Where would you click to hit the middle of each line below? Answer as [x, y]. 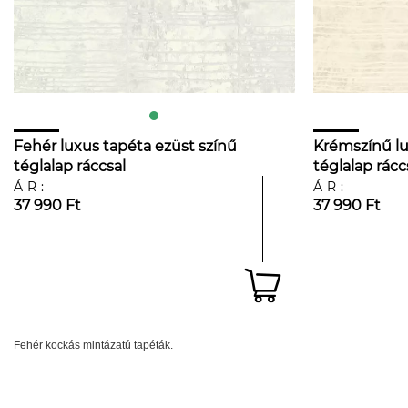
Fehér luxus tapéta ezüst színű [125, 146]
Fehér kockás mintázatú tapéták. [93, 345]
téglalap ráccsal [70, 166]
